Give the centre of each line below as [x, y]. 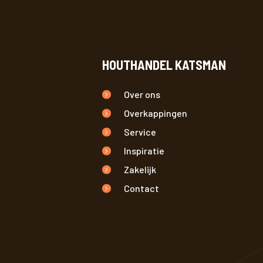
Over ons [142, 94]
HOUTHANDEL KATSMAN [164, 64]
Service [140, 132]
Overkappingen [156, 113]
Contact [142, 188]
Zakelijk [140, 169]
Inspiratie [144, 151]
